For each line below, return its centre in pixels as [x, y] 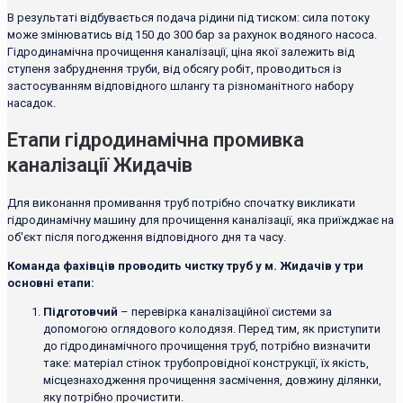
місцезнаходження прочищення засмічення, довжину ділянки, [212, 381]
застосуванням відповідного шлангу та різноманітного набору [180, 85]
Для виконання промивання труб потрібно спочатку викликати [181, 203]
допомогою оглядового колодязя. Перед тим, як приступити [212, 329]
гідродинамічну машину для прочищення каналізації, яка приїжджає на [201, 220]
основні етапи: [51, 283]
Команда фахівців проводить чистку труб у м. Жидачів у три [185, 266]
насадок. [31, 103]
